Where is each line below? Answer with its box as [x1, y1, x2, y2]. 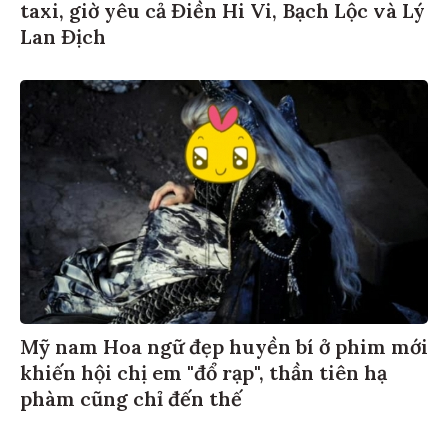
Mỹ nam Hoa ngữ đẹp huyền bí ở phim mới [20, 337, 428, 363]
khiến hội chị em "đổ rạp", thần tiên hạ [20, 363, 387, 389]
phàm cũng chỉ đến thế [20, 389, 242, 415]
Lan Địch [20, 26, 106, 52]
